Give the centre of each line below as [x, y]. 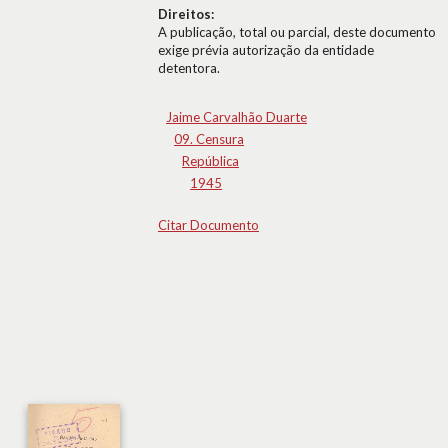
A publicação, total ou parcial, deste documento [297, 32]
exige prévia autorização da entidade [266, 50]
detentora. [189, 68]
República [210, 161]
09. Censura [209, 139]
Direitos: [186, 14]
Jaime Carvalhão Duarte [236, 117]
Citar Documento [208, 225]
